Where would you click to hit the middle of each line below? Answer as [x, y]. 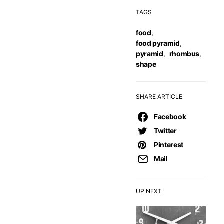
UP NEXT [149, 191]
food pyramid [158, 43]
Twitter [165, 131]
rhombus [184, 54]
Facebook [170, 117]
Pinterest [169, 145]
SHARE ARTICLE [159, 97]
